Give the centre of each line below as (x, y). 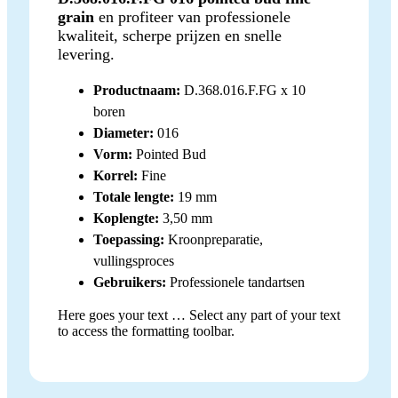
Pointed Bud (169, 155)
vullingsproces (134, 261)
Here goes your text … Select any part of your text (199, 315)
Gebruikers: (130, 283)
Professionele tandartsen (235, 283)
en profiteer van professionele (192, 17)
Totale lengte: (134, 197)
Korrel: (115, 176)
